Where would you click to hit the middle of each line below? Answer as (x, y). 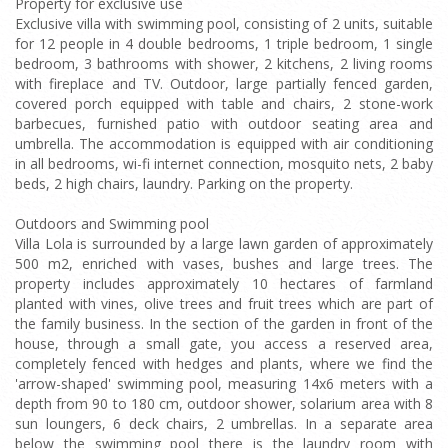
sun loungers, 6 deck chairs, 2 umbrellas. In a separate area (224, 423)
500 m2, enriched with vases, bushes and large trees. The (224, 263)
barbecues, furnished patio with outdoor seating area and (224, 123)
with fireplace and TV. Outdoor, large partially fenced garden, (224, 83)
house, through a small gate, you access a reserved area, (224, 343)
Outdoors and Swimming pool (112, 223)
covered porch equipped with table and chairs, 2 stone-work (224, 103)
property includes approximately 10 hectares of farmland (224, 283)
